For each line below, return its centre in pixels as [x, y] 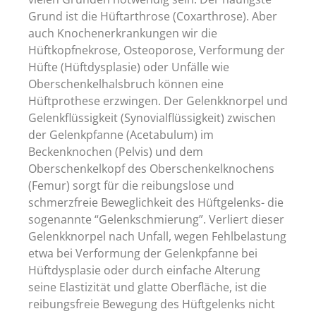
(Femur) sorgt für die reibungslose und [131, 186]
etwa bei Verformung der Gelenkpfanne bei [143, 254]
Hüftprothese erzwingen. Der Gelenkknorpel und [158, 101]
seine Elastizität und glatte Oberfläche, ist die [147, 287]
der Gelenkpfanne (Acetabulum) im [121, 135]
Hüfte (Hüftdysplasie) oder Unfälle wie [129, 67]
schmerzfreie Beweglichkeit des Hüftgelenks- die [156, 203]
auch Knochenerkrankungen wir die [123, 34]
